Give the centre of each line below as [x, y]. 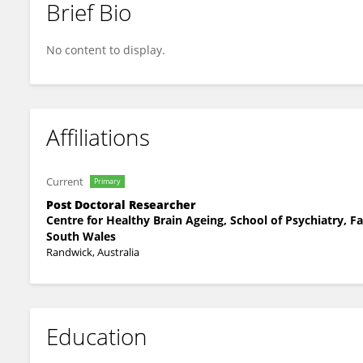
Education [97, 336]
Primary [107, 181]
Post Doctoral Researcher [121, 205]
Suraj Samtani [96, 26]
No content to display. [106, 50]
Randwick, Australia [93, 252]
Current [65, 181]
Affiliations [98, 137]
